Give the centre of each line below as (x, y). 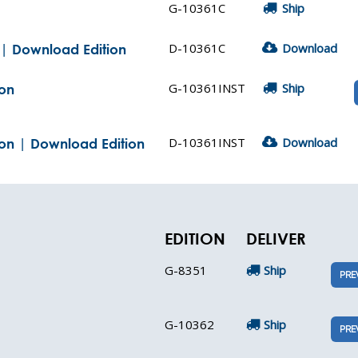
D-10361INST (207, 142)
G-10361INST (207, 88)
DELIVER (276, 239)
